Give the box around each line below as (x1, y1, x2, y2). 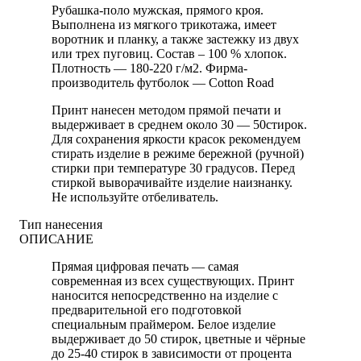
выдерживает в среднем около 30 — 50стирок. (52, 118, 307, 132)
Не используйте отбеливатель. (52, 190, 218, 205)
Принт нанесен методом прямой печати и (52, 103, 281, 118)
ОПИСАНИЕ (19, 232, 93, 247)
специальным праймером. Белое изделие (52, 317, 276, 332)
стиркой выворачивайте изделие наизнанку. (52, 176, 293, 190)
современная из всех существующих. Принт (52, 274, 294, 288)
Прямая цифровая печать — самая (52, 259, 239, 274)
